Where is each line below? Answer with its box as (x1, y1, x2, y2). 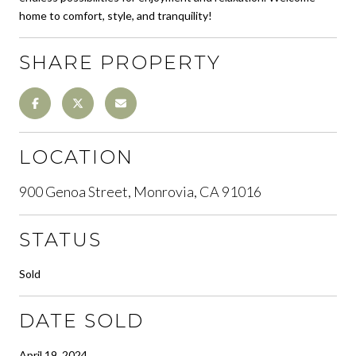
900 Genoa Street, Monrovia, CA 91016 (19, 182, 261, 200)
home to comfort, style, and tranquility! (19, 8, 212, 22)
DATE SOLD (19, 308, 144, 332)
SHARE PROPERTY (19, 50, 221, 74)
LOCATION (19, 145, 133, 168)
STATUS (19, 227, 102, 251)
